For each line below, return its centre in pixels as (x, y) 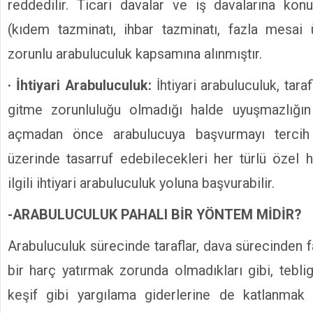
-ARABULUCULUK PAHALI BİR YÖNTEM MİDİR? (154, 215)
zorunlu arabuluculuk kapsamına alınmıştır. (135, 54)
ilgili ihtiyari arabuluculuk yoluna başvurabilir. (141, 183)
